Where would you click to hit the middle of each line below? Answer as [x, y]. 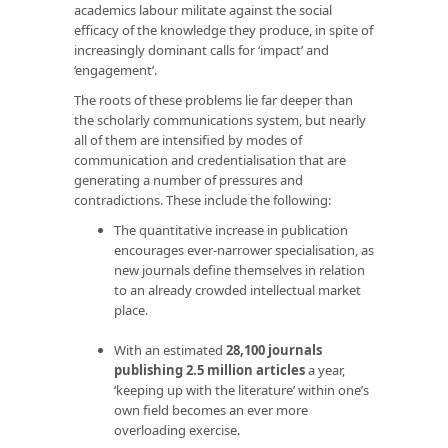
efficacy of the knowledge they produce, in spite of [223, 29]
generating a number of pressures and [188, 179]
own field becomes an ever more [211, 409]
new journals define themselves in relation [239, 269]
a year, [325, 369]
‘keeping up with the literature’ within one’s [241, 389]
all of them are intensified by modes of [188, 139]
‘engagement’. [115, 69]
